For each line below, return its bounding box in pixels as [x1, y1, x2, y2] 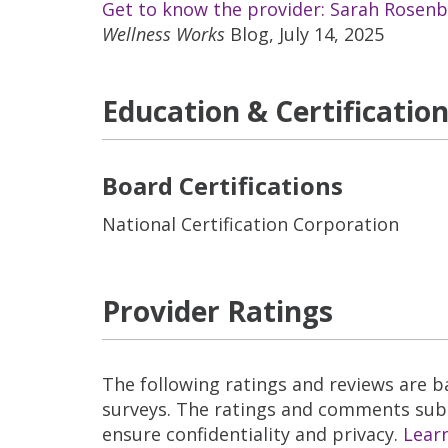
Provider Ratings [102, 292, 333, 330]
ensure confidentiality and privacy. [102, 422, 403, 446]
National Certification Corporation [102, 212, 399, 236]
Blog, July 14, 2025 [225, 22, 384, 46]
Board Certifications [102, 169, 343, 202]
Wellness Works [102, 22, 225, 46]
